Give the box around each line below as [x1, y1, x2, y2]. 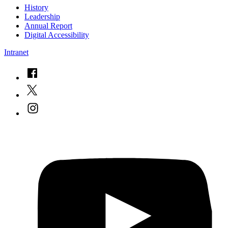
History [24, 3, 48, 12]
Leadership [24, 12, 60, 21]
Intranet [4, 47, 28, 56]
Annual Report [24, 21, 72, 30]
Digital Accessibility [24, 30, 89, 39]
